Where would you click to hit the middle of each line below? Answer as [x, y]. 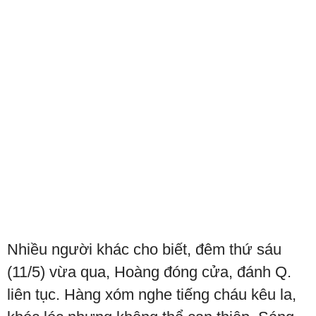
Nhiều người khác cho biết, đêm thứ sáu [144, 250]
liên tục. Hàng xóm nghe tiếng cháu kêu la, [152, 295]
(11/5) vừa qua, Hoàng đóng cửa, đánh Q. [149, 272]
